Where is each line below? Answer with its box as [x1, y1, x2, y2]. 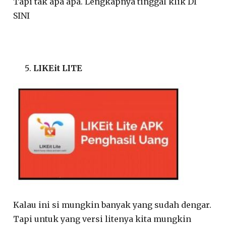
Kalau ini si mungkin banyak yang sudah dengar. [13, 200, 212, 210]
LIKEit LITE [33, 63, 83, 73]
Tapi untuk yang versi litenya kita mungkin [13, 214, 192, 224]
